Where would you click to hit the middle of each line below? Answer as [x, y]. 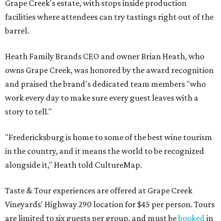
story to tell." [28, 112]
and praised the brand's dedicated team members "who [105, 84]
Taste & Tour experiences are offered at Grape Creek [99, 191]
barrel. [17, 31]
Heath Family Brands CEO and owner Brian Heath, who [105, 56]
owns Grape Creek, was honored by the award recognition [109, 70]
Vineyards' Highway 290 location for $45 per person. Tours [110, 204]
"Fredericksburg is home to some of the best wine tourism [109, 137]
